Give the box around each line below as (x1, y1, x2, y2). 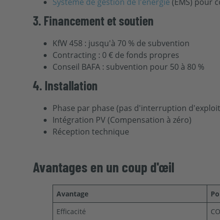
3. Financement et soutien (33, 12, 154, 28)
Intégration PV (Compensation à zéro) (53, 114, 192, 125)
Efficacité (56, 206, 86, 216)
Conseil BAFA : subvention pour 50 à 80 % (53, 61, 205, 72)
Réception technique (53, 126, 130, 137)
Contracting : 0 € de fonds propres (53, 49, 180, 60)
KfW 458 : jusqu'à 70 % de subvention (53, 37, 190, 49)
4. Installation (33, 77, 98, 93)
